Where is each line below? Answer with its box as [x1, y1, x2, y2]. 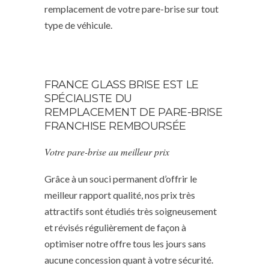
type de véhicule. [44, 19, 112, 31]
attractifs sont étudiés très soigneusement [44, 205, 217, 217]
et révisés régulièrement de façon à [44, 221, 186, 233]
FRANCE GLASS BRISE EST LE [44, 77, 199, 91]
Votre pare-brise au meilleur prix [44, 145, 169, 158]
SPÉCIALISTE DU [44, 91, 132, 105]
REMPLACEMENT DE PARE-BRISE [44, 105, 223, 119]
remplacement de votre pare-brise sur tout [44, 2, 219, 14]
